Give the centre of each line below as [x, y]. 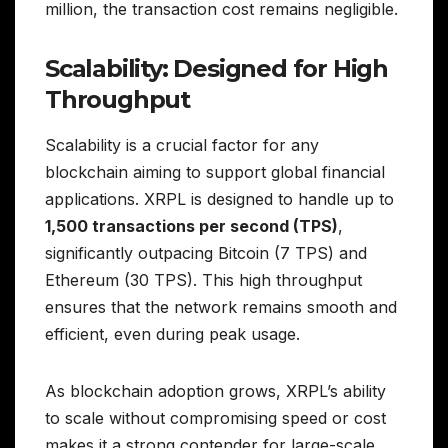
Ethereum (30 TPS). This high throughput [203, 280]
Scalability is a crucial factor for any [182, 145]
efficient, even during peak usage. [172, 334]
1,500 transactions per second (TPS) [191, 226]
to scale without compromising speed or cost [215, 418]
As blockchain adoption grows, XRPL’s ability [215, 391]
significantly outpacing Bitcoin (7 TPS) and [206, 253]
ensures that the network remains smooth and [221, 307]
